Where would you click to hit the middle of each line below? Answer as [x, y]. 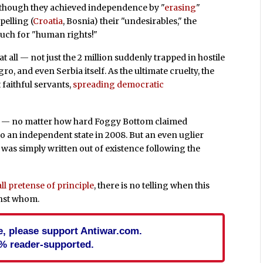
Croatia [48, 21]
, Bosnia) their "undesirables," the [130, 21]
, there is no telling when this [152, 185]
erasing [181, 7]
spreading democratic [119, 85]
